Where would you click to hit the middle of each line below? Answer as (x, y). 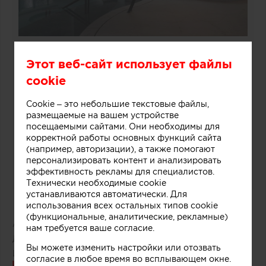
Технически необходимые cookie (96, 183)
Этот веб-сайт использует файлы (129, 64)
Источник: (35, 253)
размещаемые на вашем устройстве (102, 115)
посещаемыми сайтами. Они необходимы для (123, 126)
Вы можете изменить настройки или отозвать (123, 247)
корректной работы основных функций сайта (124, 137)
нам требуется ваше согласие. (90, 228)
